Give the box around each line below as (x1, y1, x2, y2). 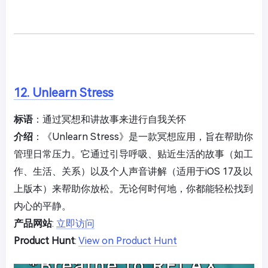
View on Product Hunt (78, 235, 177, 246)
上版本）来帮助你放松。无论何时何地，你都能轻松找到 (14, 183, 253, 194)
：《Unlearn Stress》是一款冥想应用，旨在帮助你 (33, 131, 253, 142)
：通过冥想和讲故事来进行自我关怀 (33, 114, 186, 125)
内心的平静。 (14, 200, 71, 212)
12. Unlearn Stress (14, 86, 113, 100)
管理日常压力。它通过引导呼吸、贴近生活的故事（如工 (14, 148, 253, 160)
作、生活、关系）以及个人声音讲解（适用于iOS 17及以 (14, 166, 252, 177)
